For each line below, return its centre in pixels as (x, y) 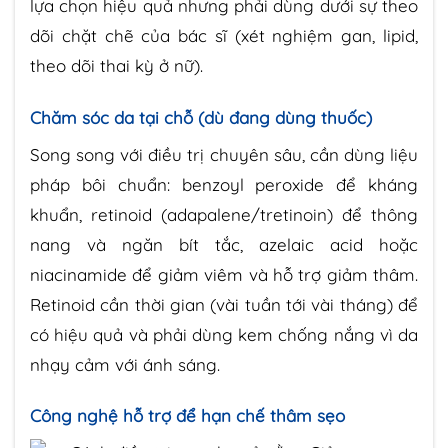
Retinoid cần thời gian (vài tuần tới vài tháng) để (224, 305)
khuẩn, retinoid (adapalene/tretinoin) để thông (224, 215)
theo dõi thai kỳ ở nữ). (116, 66)
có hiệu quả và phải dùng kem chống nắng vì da (224, 335)
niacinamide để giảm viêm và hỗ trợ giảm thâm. (224, 275)
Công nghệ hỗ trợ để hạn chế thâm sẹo (187, 416)
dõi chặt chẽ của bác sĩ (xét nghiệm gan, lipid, (224, 36)
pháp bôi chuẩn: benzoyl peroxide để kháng (224, 185)
